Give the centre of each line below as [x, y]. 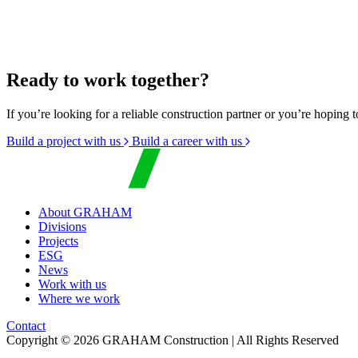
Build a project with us [65, 141]
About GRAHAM [85, 212]
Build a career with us [189, 141]
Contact [26, 325]
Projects [58, 241]
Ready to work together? [108, 80]
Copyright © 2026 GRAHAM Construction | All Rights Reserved [173, 340]
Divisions [62, 226]
